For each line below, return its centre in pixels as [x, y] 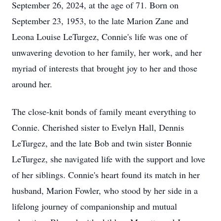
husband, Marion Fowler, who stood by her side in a [105, 190]
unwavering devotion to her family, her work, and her [107, 52]
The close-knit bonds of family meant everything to [104, 111]
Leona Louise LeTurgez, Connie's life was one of [100, 37]
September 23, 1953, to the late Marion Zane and [100, 21]
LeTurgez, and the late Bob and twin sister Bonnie [102, 143]
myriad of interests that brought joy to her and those [105, 68]
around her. [32, 84]
